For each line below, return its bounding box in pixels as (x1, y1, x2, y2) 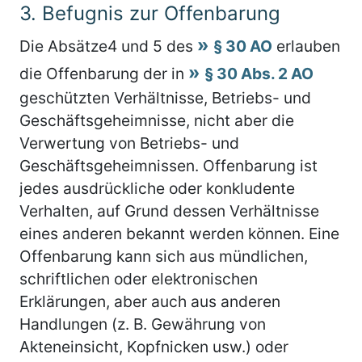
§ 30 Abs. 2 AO (204, 63, 314, 83)
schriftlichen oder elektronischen (19, 268, 258, 288)
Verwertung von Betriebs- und (19, 133, 239, 153)
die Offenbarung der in (19, 63, 188, 83)
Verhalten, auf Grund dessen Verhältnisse (19, 200, 319, 221)
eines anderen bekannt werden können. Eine (19, 223, 339, 243)
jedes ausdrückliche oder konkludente (19, 178, 295, 198)
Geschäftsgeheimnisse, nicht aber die (19, 110, 294, 130)
